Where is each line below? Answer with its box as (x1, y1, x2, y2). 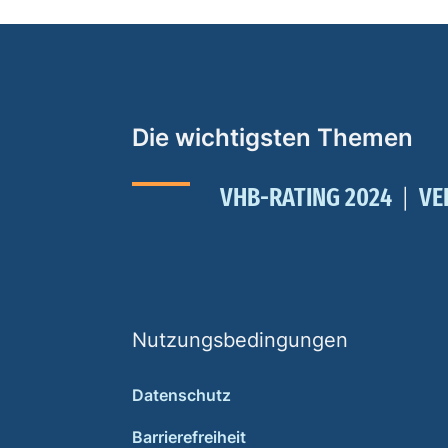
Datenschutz (132, 385, 231, 405)
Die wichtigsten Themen (132, 123, 413, 152)
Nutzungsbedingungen (132, 328, 348, 352)
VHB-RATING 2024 (219, 182, 392, 213)
